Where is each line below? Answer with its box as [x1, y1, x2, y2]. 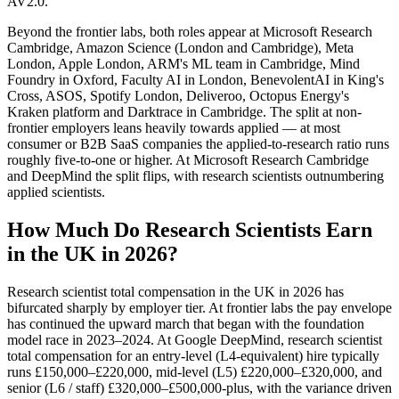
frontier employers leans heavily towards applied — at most [7, 119, 340, 135]
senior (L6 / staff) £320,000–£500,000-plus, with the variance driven [7, 379, 392, 395]
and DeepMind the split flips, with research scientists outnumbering [7, 167, 384, 183]
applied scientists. [7, 183, 105, 199]
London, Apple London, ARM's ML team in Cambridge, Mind [7, 55, 360, 71]
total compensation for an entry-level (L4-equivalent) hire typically [7, 347, 379, 363]
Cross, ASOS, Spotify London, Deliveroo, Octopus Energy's [7, 87, 349, 103]
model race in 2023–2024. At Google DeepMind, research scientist [7, 331, 382, 347]
